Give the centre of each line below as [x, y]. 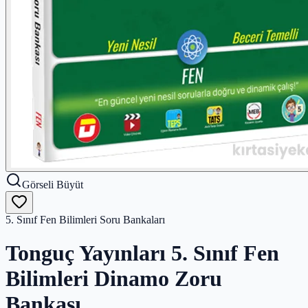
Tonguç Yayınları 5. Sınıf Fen [142, 253]
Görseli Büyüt [53, 185]
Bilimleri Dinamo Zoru [114, 279]
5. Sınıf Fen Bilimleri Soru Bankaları [85, 220]
